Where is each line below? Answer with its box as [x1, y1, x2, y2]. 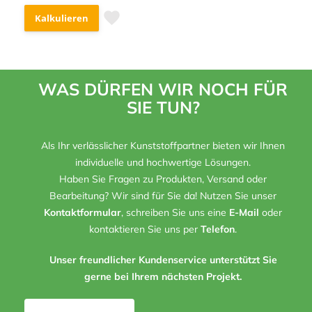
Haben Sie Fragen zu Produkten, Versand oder [59, 172, 267, 185]
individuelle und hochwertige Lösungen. [75, 155, 251, 169]
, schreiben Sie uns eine [121, 205, 229, 219]
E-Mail [229, 205, 259, 219]
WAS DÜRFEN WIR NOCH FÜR [38, 78, 288, 100]
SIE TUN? [126, 96, 200, 118]
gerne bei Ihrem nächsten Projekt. [84, 270, 242, 283]
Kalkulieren [35, 11, 88, 24]
